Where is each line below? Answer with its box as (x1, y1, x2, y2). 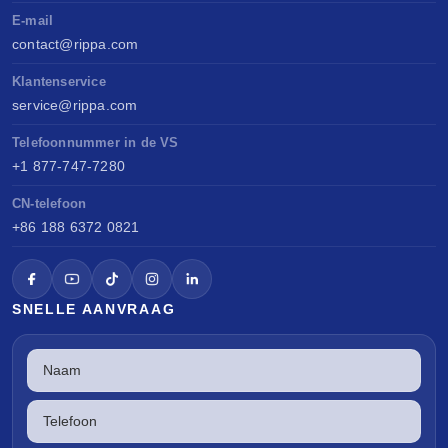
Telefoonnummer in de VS (12, 135, 179, 151)
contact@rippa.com (12, 36, 139, 53)
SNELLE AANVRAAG (12, 301, 176, 318)
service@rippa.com (12, 97, 138, 114)
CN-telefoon (12, 196, 87, 212)
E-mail (12, 13, 54, 29)
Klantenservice (12, 74, 106, 90)
